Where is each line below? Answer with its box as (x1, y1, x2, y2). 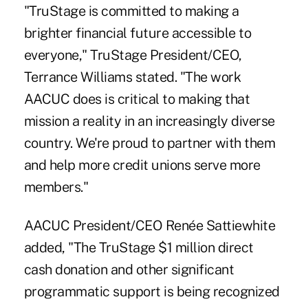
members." (23, 179, 89, 196)
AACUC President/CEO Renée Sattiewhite (23, 217, 276, 234)
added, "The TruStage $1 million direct (23, 239, 254, 256)
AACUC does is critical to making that (23, 91, 250, 108)
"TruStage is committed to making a (23, 3, 239, 20)
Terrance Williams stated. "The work (23, 69, 241, 86)
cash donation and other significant (23, 261, 234, 278)
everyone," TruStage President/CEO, (23, 47, 242, 64)
